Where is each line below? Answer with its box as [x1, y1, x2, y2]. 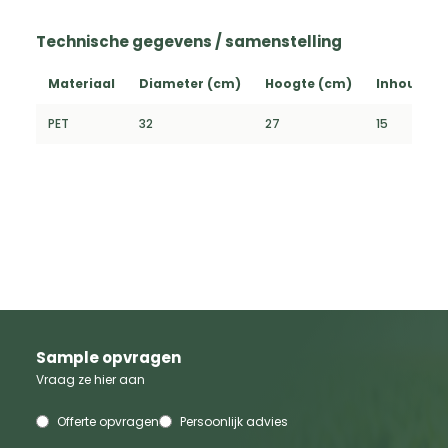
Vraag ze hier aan [36, 370, 145, 388]
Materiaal [48, 74, 115, 92]
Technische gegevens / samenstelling [36, 30, 342, 52]
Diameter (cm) [139, 74, 241, 92]
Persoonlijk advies [180, 412, 288, 430]
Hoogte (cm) [265, 74, 352, 92]
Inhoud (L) [376, 74, 446, 92]
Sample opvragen [36, 346, 181, 368]
